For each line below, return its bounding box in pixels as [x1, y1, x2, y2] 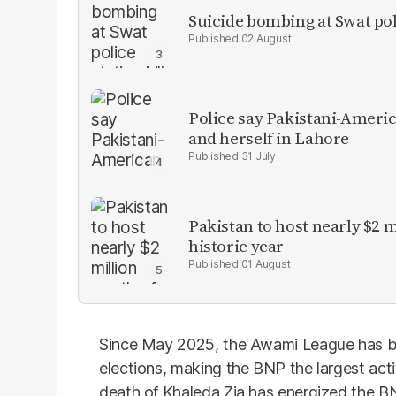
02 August [240, 31, 292, 45]
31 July [240, 149, 276, 163]
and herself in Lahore [188, 126, 350, 149]
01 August [240, 257, 291, 270]
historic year [188, 234, 285, 257]
